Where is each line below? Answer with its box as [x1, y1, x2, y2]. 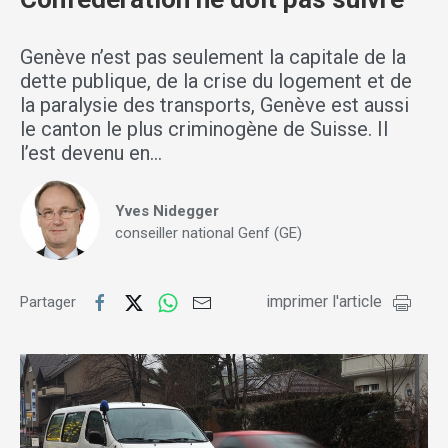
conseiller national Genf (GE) [115, 224, 302, 243]
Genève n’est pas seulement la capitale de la [20, 45, 406, 70]
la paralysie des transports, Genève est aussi [20, 93, 409, 118]
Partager [20, 293, 80, 312]
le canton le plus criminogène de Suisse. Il [20, 117, 388, 142]
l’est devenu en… [20, 141, 162, 166]
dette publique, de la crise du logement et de [20, 69, 412, 94]
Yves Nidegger [115, 202, 219, 221]
